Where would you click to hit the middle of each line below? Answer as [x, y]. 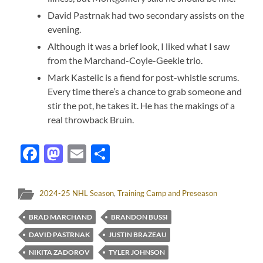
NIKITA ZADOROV [60, 252]
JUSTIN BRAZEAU [138, 234]
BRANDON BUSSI [140, 217]
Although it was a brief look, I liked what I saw [139, 46]
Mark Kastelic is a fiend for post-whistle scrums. [144, 77]
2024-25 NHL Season [77, 193]
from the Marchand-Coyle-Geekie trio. [125, 60]
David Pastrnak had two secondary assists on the [146, 15]
